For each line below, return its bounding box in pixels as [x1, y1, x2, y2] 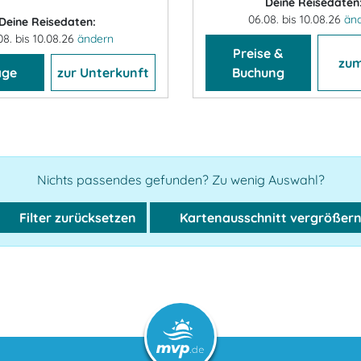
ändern [77, 31, 114, 47]
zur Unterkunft [56, 64, 149, 81]
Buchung [231, 64, 284, 81]
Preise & [233, 45, 284, 62]
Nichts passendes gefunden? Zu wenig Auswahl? [36, 172, 325, 189]
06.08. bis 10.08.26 [247, 12, 344, 27]
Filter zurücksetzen [15, 210, 136, 226]
